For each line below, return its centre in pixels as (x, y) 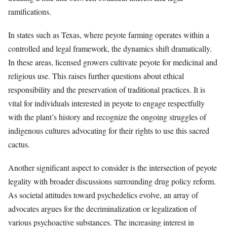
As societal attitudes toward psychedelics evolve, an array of (103, 195)
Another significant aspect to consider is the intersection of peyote (112, 167)
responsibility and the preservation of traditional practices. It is (107, 89)
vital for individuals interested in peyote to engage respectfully (106, 103)
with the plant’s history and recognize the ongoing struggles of (107, 117)
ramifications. (30, 11)
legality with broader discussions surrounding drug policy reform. (112, 181)
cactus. (19, 144)
